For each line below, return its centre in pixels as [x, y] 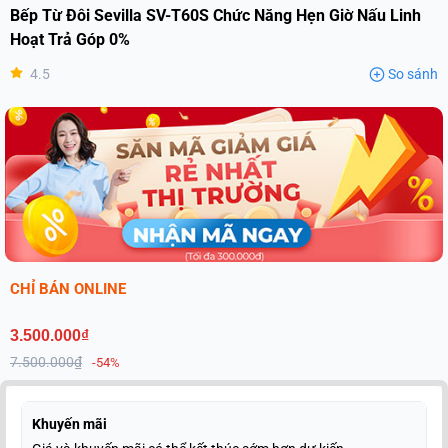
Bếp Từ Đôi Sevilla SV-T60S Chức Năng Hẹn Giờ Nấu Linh [215, 15]
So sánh [413, 74]
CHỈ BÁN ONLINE [68, 289]
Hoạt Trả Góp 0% [70, 39]
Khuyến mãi [69, 424]
